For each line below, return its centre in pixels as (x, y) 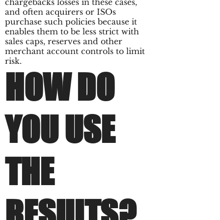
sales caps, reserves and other (64, 41)
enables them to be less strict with (72, 31)
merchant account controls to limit (75, 51)
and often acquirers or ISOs (60, 12)
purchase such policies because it (71, 22)
